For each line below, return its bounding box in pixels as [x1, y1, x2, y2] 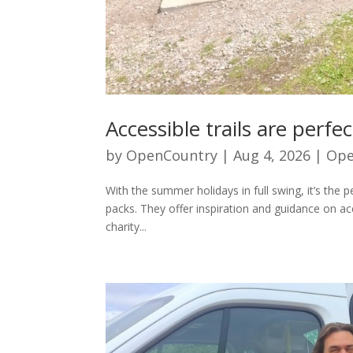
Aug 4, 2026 [233, 145, 311, 165]
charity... [106, 218, 147, 234]
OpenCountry [126, 145, 218, 165]
